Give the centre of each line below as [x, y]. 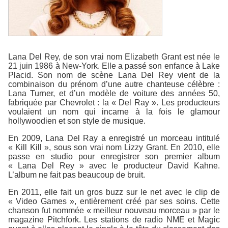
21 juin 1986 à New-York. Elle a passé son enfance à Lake [114, 66]
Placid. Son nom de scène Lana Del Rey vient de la [114, 75]
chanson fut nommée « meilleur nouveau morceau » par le [114, 210]
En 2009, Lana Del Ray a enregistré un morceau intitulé [114, 138]
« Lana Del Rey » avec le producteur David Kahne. [114, 165]
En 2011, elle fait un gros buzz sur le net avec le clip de [114, 192]
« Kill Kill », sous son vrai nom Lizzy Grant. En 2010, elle [114, 147]
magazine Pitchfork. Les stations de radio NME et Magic [114, 219]
